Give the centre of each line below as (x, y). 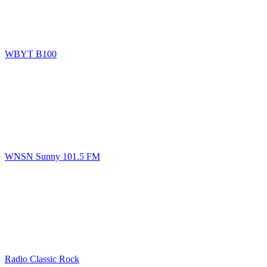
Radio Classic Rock (42, 259)
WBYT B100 (31, 54)
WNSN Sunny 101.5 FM (52, 156)
